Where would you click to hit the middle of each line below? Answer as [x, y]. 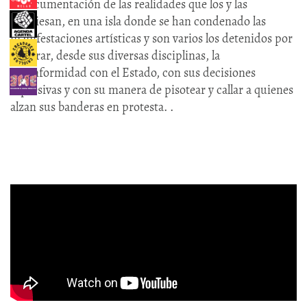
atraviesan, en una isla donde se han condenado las [138, 22]
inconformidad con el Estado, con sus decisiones [133, 73]
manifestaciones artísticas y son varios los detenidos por [151, 39]
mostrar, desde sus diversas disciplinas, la [115, 56]
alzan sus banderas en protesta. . [95, 107]
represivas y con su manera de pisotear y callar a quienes [152, 90]
